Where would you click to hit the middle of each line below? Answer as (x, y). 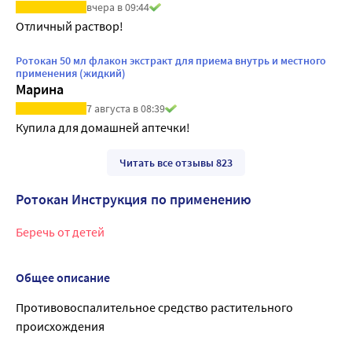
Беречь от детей (60, 231)
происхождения (60, 326)
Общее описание (63, 277)
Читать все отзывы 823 (176, 162)
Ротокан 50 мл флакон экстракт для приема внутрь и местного (171, 61)
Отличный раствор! (70, 26)
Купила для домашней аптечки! (103, 127)
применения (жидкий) (71, 73)
